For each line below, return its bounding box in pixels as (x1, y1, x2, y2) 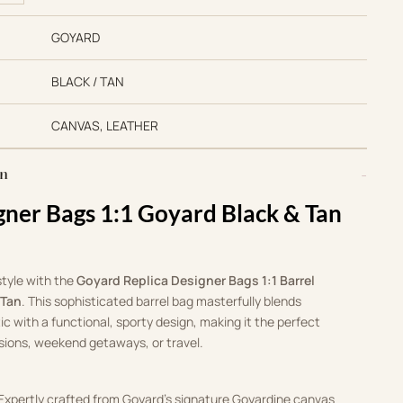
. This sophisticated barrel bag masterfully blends (22, 292, 302, 310)
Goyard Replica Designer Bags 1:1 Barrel (76, 272, 316, 290)
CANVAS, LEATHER (50, 117, 158, 135)
